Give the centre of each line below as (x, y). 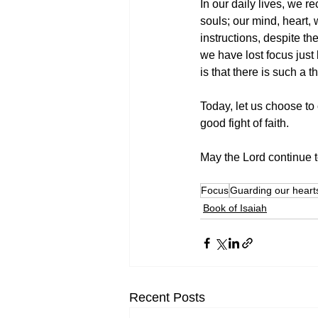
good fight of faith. (245, 123)
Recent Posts (167, 297)
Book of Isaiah (235, 208)
